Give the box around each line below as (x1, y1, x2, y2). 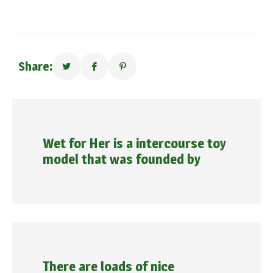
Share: (18, 59, 52, 74)
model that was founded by (43, 151, 200, 167)
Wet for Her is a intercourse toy (43, 135, 226, 151)
